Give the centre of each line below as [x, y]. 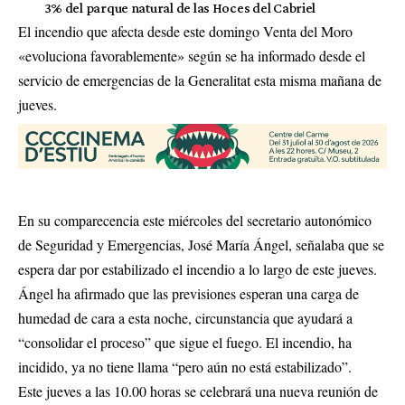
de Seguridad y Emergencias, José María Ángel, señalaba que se [201, 245]
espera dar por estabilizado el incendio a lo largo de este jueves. [198, 269]
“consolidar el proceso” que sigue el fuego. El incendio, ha [185, 343]
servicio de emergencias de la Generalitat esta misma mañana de [200, 80]
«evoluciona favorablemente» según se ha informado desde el [192, 56]
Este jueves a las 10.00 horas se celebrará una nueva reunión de [198, 391]
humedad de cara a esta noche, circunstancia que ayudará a [185, 318]
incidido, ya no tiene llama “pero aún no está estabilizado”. [185, 367]
